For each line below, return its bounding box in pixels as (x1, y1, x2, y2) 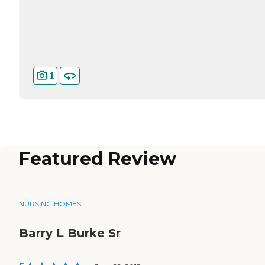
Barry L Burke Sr (19, 226, 121, 241)
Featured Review (19, 148, 176, 170)
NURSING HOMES (19, 199, 81, 209)
